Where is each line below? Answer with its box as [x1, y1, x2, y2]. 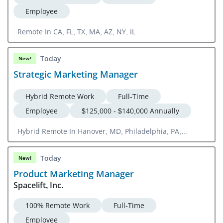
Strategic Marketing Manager [13, 68, 138, 81]
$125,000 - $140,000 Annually [82, 106, 179, 116]
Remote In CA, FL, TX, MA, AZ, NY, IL [17, 27, 135, 37]
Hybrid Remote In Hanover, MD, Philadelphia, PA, [17, 126, 181, 136]
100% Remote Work [25, 201, 90, 211]
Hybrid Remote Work [25, 92, 94, 102]
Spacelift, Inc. [13, 180, 63, 191]
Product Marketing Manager [13, 168, 134, 180]
